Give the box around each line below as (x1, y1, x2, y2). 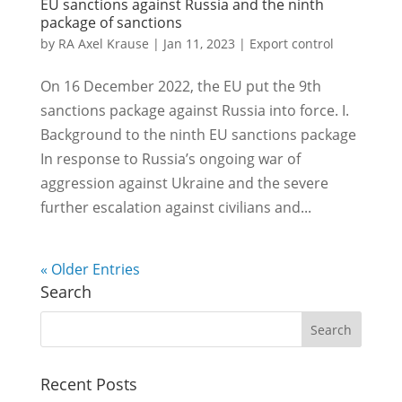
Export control (249, 35, 334, 52)
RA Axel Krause (57, 35, 149, 52)
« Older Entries (39, 259, 140, 279)
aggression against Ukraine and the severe (39, 173, 328, 193)
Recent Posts (39, 373, 137, 395)
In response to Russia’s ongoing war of (39, 149, 301, 169)
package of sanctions (39, 13, 182, 32)
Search (39, 281, 92, 302)
